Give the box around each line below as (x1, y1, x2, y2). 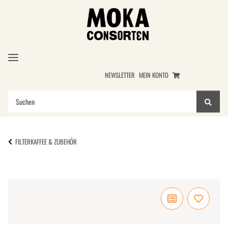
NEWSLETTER (105, 70, 135, 80)
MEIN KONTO (139, 70, 169, 80)
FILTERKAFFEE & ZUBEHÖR (15, 136, 77, 147)
